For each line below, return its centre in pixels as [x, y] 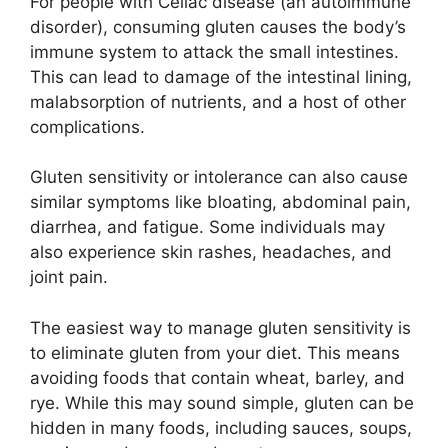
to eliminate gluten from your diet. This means [215, 352]
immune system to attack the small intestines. [214, 51]
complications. [87, 126]
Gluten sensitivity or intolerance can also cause [219, 177]
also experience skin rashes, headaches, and [211, 252]
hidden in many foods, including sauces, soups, [221, 427]
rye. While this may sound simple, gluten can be [222, 402]
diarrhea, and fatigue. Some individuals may [207, 227]
